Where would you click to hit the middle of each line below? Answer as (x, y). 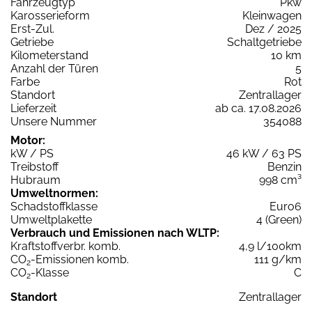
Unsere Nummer (54, 122)
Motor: (28, 141)
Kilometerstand (49, 56)
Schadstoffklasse (54, 207)
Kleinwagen (272, 16)
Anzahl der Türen (54, 69)
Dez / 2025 (273, 29)
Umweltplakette (51, 220)
